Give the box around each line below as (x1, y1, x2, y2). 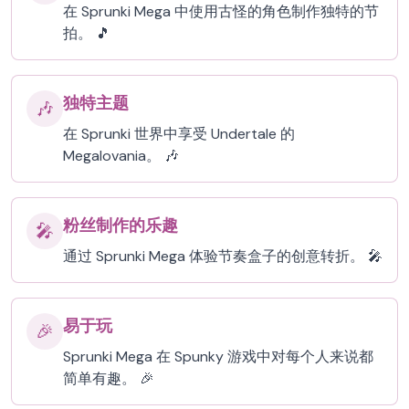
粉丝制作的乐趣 (63, 215, 178, 236)
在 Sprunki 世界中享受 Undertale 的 (63, 124, 295, 143)
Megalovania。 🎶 (63, 146, 179, 165)
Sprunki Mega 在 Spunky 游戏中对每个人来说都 (63, 347, 373, 366)
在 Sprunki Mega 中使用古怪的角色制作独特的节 (63, 2, 379, 21)
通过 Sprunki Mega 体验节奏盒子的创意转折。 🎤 (63, 246, 383, 266)
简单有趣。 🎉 (63, 369, 154, 388)
